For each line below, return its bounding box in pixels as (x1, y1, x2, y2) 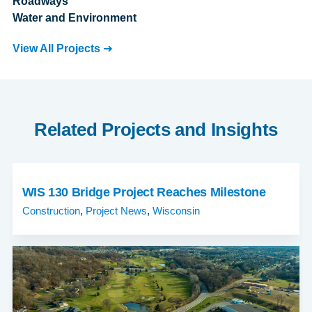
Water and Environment (12, 12, 136, 24)
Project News (85, 204, 147, 217)
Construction (22, 204, 80, 217)
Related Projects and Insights (34, 118, 278, 140)
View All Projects (12, 42, 100, 54)
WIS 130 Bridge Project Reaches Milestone (22, 184, 266, 199)
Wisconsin (152, 204, 200, 217)
